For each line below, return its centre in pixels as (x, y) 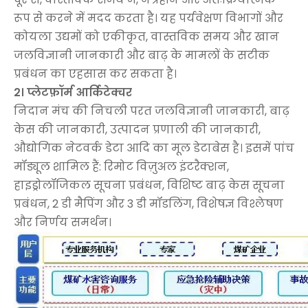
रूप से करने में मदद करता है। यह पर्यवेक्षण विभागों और (148, 18)
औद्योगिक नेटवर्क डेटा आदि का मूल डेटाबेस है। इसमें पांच (154, 148)
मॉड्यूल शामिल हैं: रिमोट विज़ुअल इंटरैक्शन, (121, 166)
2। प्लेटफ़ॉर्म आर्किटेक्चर (73, 92)
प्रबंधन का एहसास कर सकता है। (95, 74)
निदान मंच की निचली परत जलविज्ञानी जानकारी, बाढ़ (152, 111)
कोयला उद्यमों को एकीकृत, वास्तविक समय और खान (146, 36)
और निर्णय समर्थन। (63, 222)
